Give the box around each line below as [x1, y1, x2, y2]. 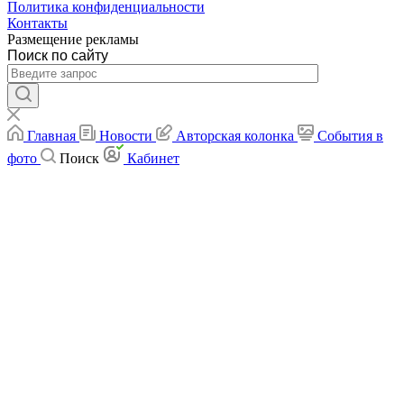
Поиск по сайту [7, 47, 108, 63]
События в [317, 127, 383, 143]
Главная [27, 127, 76, 143]
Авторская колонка [176, 127, 294, 143]
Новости [99, 127, 152, 143]
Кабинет [127, 150, 179, 166]
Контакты [7, 14, 68, 31]
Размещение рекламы [7, 31, 139, 47]
